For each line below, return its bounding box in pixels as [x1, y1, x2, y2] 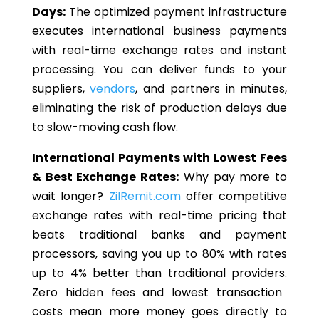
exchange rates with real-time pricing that [31, 207, 288, 224]
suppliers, [31, 80, 90, 98]
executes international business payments [31, 23, 288, 40]
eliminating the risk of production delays [31, 100, 267, 117]
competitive [213, 188, 288, 205]
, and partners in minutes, [135, 80, 288, 98]
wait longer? [31, 188, 109, 205]
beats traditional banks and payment [31, 226, 288, 244]
